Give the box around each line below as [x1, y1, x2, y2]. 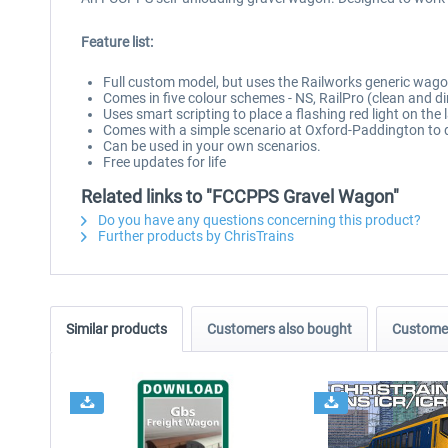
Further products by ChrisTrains [95, 228, 294, 244]
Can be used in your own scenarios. [103, 138, 321, 154]
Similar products [66, 321, 167, 337]
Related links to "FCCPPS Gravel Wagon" [81, 186, 399, 207]
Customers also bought [207, 321, 352, 337]
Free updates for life [103, 154, 226, 170]
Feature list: [81, 34, 153, 50]
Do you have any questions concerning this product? [95, 212, 421, 228]
